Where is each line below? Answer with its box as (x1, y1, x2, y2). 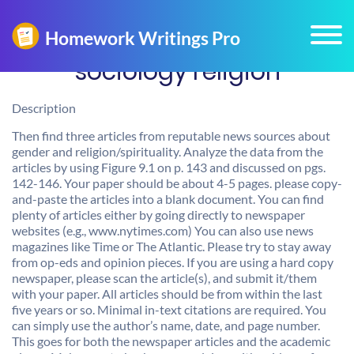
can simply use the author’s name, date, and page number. (12, 318, 320, 333)
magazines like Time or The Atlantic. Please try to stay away (12, 239, 331, 254)
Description (12, 100, 76, 115)
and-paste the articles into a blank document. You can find (12, 191, 324, 206)
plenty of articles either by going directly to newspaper (12, 207, 305, 222)
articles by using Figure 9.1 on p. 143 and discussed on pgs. (12, 160, 326, 175)
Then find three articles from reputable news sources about (12, 128, 330, 143)
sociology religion (73, 55, 281, 88)
